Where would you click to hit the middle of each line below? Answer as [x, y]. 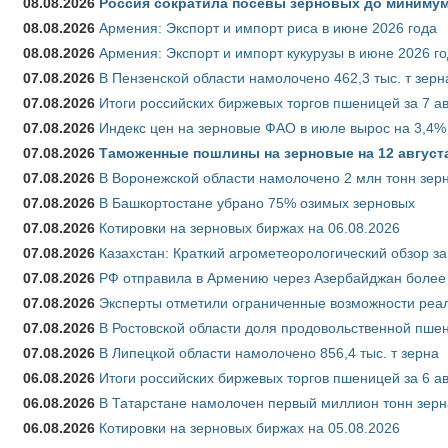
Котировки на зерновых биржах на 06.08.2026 [249, 227]
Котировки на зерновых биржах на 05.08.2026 [249, 427]
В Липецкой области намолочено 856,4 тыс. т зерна [269, 352]
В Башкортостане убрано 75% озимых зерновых [257, 202]
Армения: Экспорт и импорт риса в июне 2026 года [268, 27]
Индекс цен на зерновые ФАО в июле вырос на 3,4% [272, 127]
